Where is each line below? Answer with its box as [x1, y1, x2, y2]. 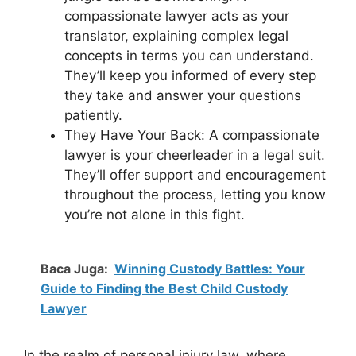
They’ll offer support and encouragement [64, 167, 326, 183]
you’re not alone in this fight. [64, 207, 245, 222]
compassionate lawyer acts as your [64, 8, 289, 24]
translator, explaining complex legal [64, 28, 288, 44]
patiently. [64, 107, 122, 123]
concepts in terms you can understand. [64, 48, 314, 64]
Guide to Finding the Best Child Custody [41, 280, 288, 296]
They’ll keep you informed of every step [64, 68, 316, 83]
